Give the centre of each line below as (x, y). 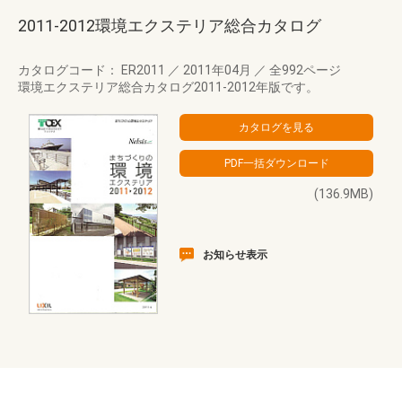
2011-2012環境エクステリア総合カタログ (170, 26)
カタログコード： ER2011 (93, 70)
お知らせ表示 (235, 255)
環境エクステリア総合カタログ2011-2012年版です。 (168, 87)
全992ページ (304, 70)
